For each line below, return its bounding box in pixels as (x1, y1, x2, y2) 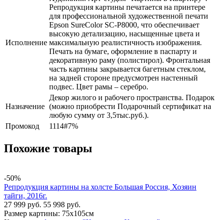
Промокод (5, 121, 39, 130)
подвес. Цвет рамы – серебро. (49, 82, 148, 91)
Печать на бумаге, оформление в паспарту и (49, 47, 197, 55)
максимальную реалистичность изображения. (49, 38, 202, 47)
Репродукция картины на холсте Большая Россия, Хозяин (4, 182, 196, 191)
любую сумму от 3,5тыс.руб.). (49, 110, 149, 119)
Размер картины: (4, 209, 60, 218)
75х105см (62, 209, 94, 218)
